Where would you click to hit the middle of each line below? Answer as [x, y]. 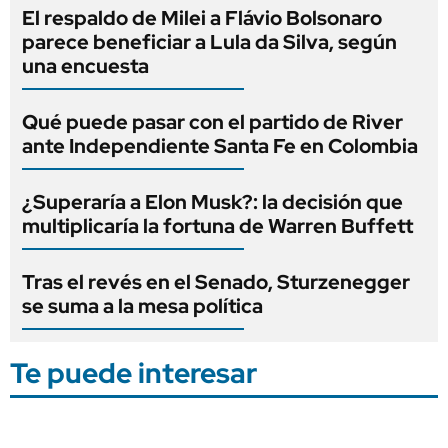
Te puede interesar [133, 372]
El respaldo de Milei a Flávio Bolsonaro [202, 17]
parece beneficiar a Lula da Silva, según [209, 41]
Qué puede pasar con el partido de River [212, 121]
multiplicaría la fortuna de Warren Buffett [217, 225]
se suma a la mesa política [142, 305]
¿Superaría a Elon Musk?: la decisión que [212, 201]
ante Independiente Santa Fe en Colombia [220, 145]
